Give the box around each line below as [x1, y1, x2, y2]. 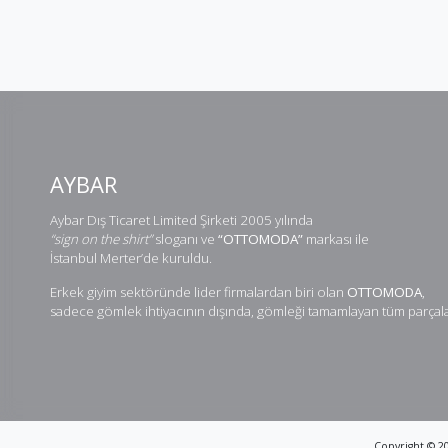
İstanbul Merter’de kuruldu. [50, 249, 212, 268]
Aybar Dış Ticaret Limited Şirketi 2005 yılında [50, 211, 313, 230]
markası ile [303, 230, 369, 249]
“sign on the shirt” [50, 230, 152, 249]
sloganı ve [152, 230, 218, 249]
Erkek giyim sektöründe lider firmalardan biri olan [50, 282, 347, 301]
